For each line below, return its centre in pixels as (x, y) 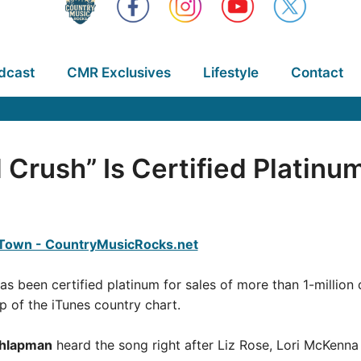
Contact (317, 73)
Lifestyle (230, 73)
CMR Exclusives (118, 73)
